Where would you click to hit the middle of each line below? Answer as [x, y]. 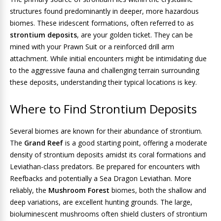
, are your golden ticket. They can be [135, 35]
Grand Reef [44, 143]
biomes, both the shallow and [158, 190]
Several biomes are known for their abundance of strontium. [106, 131]
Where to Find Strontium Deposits [103, 109]
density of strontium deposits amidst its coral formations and [108, 155]
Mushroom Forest [79, 190]
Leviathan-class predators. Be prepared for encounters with [105, 166]
